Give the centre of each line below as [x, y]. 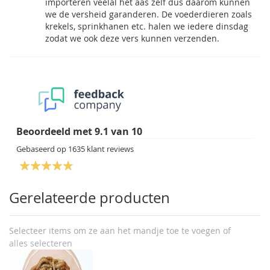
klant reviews [109, 149]
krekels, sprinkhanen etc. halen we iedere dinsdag [147, 26]
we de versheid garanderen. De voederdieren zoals [149, 14]
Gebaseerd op [42, 149]
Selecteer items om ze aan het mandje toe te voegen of [120, 231]
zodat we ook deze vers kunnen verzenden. [132, 38]
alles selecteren [41, 243]
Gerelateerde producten [89, 198]
